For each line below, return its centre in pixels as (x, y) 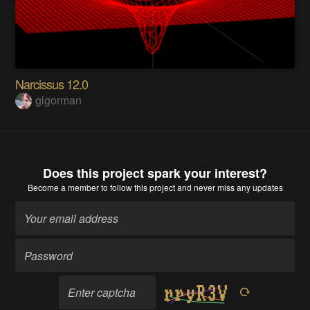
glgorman (59, 100)
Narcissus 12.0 (52, 84)
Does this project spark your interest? (155, 173)
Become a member (63, 188)
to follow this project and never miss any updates (191, 188)
